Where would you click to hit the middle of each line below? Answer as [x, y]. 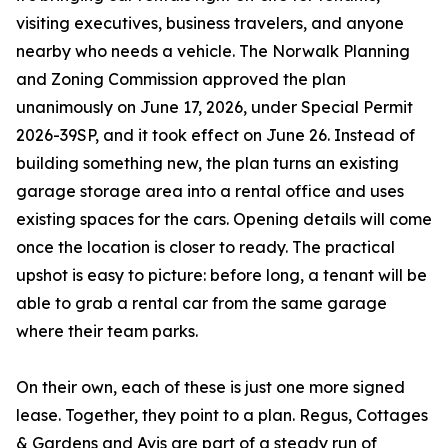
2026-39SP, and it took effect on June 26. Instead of [215, 135]
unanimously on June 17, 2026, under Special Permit [214, 107]
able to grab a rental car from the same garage [201, 303]
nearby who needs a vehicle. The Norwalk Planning [213, 51]
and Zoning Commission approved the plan [181, 79]
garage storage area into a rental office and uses [210, 191]
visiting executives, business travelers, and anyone [210, 23]
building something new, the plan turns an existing [207, 163]
